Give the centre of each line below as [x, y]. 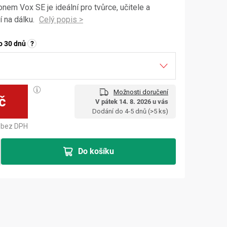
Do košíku [96, 151]
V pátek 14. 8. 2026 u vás [132, 102]
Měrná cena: [27, 107]
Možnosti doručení [141, 92]
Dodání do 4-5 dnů [120, 111]
